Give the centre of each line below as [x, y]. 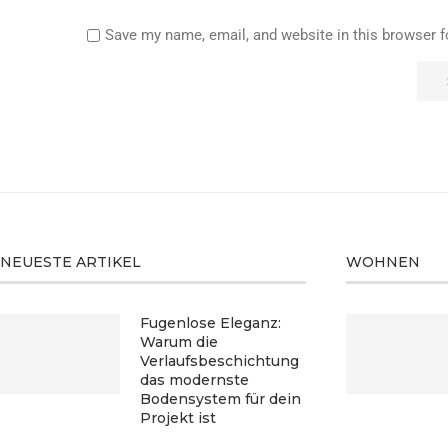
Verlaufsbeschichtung [219, 360]
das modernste [194, 379]
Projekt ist [178, 417]
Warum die [179, 341]
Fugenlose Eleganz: [210, 322]
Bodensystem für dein [220, 398]
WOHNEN [383, 261]
